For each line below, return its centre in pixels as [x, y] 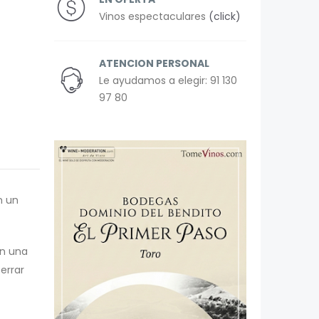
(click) [225, 16]
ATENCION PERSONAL [154, 63]
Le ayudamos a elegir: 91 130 [168, 80]
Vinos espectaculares [154, 16]
